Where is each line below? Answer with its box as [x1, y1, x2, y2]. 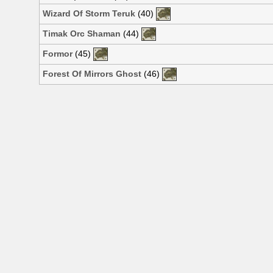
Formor [43, 48, 73, 58]
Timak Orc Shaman [43, 28, 121, 38]
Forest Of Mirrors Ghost [43, 68, 141, 79]
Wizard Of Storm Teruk [43, 8, 135, 18]
